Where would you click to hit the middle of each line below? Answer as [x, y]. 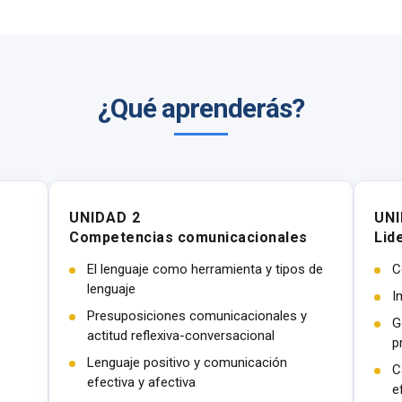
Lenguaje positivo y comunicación [187, 363]
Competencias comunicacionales [188, 237]
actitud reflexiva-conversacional [181, 336]
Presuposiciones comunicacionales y [197, 316]
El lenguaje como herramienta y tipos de [205, 269]
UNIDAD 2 [105, 218]
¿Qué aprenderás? [201, 108]
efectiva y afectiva [141, 382]
